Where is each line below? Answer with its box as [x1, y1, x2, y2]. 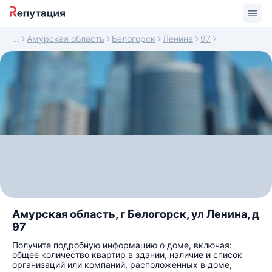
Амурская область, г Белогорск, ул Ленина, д [12, 208, 259, 220]
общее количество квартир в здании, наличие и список [12, 250, 242, 260]
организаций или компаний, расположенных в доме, [12, 259, 232, 270]
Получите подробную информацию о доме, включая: [12, 240, 232, 250]
